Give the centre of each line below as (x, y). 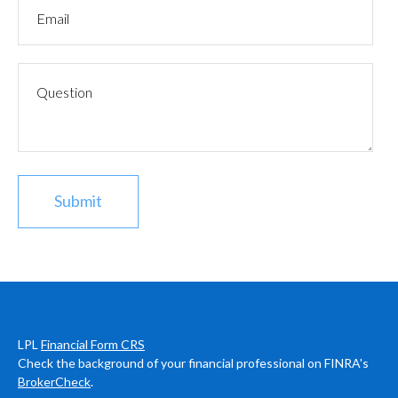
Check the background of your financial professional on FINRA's (193, 362)
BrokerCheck (54, 381)
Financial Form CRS (93, 344)
